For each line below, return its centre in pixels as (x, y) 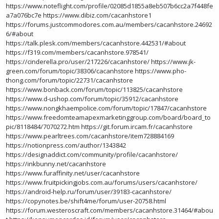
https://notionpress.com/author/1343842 (66, 145)
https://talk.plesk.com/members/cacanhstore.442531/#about (96, 43)
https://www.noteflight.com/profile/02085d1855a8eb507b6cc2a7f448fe (109, 6)
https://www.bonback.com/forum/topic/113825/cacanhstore (94, 89)
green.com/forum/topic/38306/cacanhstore (70, 71)
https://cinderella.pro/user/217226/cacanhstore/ (78, 62)
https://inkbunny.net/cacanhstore (56, 164)
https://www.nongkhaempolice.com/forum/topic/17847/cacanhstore (106, 108)
